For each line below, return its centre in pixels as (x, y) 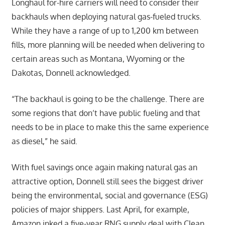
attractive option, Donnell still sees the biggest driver (107, 181)
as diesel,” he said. (44, 141)
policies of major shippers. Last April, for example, (100, 209)
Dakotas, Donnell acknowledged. (71, 73)
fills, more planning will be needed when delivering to (108, 44)
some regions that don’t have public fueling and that (106, 113)
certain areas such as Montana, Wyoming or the (98, 59)
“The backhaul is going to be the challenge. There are (108, 99)
